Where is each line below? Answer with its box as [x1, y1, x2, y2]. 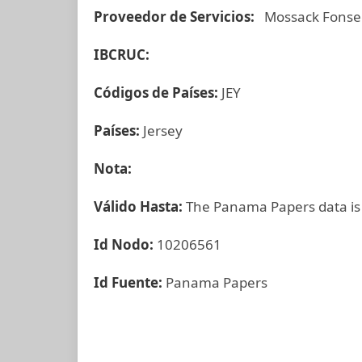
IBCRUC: [94, 45, 149, 64]
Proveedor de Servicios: [94, 7, 261, 26]
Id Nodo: [94, 235, 157, 254]
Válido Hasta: [94, 197, 186, 216]
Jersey [143, 121, 183, 140]
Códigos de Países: [94, 83, 221, 102]
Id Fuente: [94, 273, 166, 292]
